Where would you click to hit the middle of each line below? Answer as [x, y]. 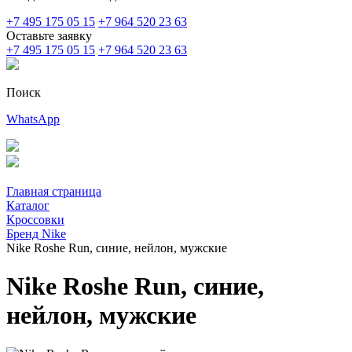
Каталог [28, 205]
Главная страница [54, 191]
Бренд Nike [36, 234]
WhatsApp [33, 119]
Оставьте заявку [49, 36]
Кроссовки [35, 220]
